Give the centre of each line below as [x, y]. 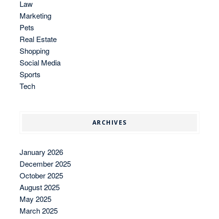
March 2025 [39, 211]
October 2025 [41, 175]
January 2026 [41, 152]
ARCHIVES [109, 123]
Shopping [34, 51]
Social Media [40, 63]
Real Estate [38, 39]
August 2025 [40, 187]
